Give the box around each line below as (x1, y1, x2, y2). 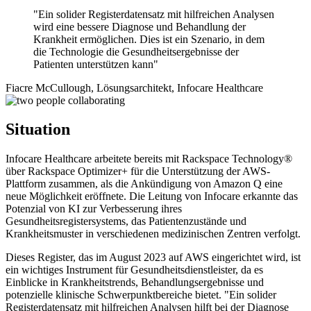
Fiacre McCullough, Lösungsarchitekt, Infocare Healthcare (6, 81, 263, 94)
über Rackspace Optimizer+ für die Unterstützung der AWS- (6, 165, 270, 178)
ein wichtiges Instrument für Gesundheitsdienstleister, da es (6, 264, 263, 276)
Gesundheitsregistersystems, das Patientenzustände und (6, 215, 246, 228)
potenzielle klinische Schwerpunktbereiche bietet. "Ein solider (6, 289, 276, 301)
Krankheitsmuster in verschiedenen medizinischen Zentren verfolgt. (6, 228, 301, 240)
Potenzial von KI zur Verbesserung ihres (6, 203, 182, 215)
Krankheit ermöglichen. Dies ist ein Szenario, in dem (33, 33, 264, 45)
